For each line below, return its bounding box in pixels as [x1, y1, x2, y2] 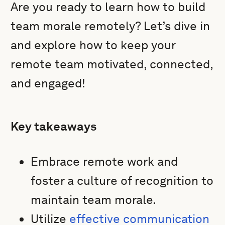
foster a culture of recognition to [31, 173, 214, 188]
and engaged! [11, 76, 86, 90]
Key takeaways [11, 119, 97, 134]
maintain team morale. [31, 192, 157, 207]
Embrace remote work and [31, 154, 178, 169]
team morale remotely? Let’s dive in [11, 19, 210, 33]
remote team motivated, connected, [11, 57, 213, 71]
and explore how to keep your [11, 38, 176, 52]
